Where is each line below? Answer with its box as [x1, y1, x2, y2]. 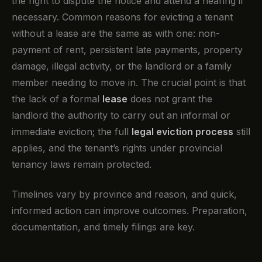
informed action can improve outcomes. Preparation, [12, 204, 247, 216]
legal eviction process [132, 126, 233, 138]
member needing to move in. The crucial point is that [12, 77, 246, 89]
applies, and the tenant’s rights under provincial [12, 142, 222, 154]
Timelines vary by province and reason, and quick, [12, 188, 237, 200]
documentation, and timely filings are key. [12, 220, 195, 233]
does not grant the [127, 93, 212, 105]
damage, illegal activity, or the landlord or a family [12, 60, 232, 73]
